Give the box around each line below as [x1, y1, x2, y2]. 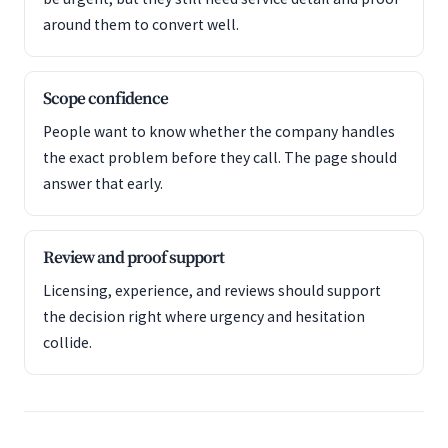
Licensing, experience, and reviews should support [43, 281, 381, 300]
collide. [43, 333, 92, 352]
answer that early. [43, 174, 163, 193]
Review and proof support [43, 247, 224, 269]
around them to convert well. [43, 15, 239, 34]
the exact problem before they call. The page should [43, 148, 397, 167]
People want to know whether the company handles [43, 122, 395, 141]
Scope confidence [43, 88, 168, 110]
